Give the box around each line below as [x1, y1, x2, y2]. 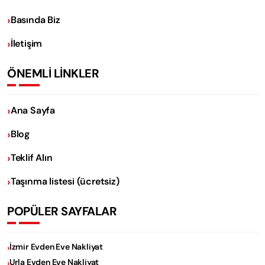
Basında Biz [10, 13, 60, 26]
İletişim [10, 37, 43, 50]
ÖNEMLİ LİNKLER [7, 65, 99, 81]
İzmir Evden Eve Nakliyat [9, 241, 103, 252]
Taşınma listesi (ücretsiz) [10, 174, 119, 188]
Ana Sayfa [10, 104, 56, 117]
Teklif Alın [10, 151, 53, 164]
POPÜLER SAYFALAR [7, 203, 117, 219]
